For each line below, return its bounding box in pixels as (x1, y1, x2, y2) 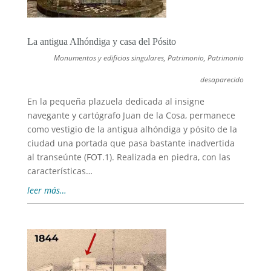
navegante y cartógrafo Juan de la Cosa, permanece (27, 109, 235, 121)
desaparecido (200, 74, 244, 85)
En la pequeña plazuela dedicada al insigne (27, 95, 204, 107)
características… (27, 165, 93, 177)
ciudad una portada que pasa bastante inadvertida (27, 137, 235, 149)
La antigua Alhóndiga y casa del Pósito (27, 36, 176, 47)
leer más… (27, 184, 67, 196)
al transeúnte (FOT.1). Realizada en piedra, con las (27, 151, 230, 163)
